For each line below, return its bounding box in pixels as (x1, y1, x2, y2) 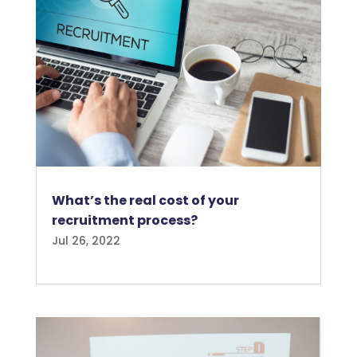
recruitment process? (51, 210, 198, 229)
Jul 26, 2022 (51, 232, 120, 249)
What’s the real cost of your (51, 190, 239, 210)
